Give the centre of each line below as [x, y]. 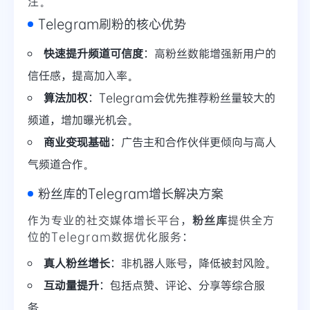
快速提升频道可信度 [93, 53]
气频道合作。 [61, 164]
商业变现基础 [77, 142]
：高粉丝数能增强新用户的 [210, 53]
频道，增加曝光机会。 [83, 120]
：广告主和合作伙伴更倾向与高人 [193, 142]
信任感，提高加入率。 [83, 75]
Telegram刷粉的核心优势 [112, 24]
